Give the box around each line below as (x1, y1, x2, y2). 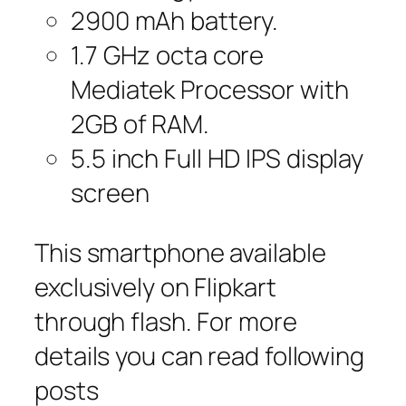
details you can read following (34, 338, 364, 372)
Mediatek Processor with (71, 72, 349, 107)
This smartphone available (34, 235, 326, 269)
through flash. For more (34, 304, 297, 338)
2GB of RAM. (71, 107, 209, 141)
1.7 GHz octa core (71, 38, 265, 72)
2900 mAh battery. (71, 4, 279, 38)
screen (71, 176, 150, 210)
